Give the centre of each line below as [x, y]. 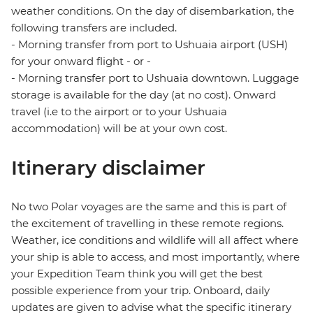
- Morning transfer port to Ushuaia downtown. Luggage [155, 78]
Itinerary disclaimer [108, 168]
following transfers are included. [94, 28]
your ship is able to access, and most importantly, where [155, 257]
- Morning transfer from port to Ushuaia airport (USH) [150, 45]
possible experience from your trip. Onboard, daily [140, 291]
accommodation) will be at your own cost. [119, 129]
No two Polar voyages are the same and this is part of [149, 207]
